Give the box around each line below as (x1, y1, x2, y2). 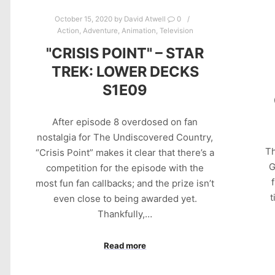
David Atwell (123, 14, 166, 23)
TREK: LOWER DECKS (51, 62, 199, 80)
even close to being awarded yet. (53, 193, 197, 205)
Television (159, 26, 193, 35)
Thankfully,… (98, 208, 153, 220)
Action (56, 26, 79, 35)
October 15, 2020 (54, 14, 112, 23)
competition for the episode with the (46, 162, 204, 174)
